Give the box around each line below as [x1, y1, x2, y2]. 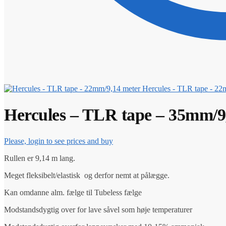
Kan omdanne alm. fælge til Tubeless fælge [4, 188, 142, 197]
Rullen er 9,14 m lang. [4, 153, 75, 162]
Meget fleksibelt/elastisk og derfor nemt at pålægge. [4, 171, 169, 180]
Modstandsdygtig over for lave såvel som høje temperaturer [4, 205, 192, 214]
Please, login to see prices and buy [4, 136, 113, 145]
